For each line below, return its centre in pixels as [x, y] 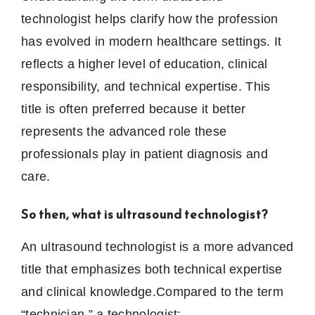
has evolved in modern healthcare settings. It [152, 42]
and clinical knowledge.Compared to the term [152, 292]
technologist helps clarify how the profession [150, 19]
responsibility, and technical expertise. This [146, 87]
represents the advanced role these [124, 132]
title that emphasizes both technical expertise [152, 270]
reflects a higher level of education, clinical [144, 64]
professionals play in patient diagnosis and [144, 154]
